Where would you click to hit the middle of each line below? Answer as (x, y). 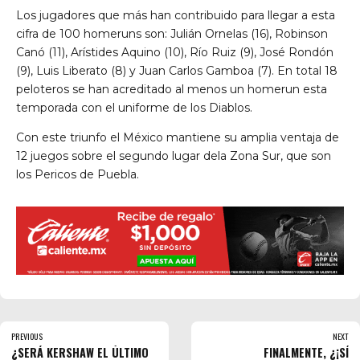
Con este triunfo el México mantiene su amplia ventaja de (178, 138)
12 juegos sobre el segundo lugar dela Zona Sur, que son (174, 156)
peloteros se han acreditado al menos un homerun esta (172, 90)
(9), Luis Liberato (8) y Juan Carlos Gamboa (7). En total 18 (177, 71)
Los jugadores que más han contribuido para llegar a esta (176, 16)
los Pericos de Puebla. (78, 175)
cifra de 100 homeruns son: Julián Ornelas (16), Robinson (172, 34)
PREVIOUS (27, 336)
